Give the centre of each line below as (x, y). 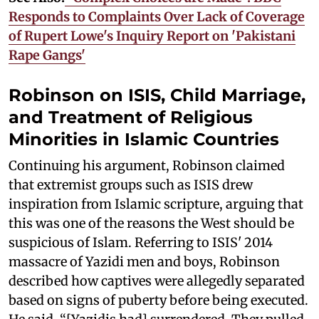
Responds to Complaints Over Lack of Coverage (157, 16)
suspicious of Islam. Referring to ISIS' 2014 (141, 242)
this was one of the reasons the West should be (151, 223)
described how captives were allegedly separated (157, 281)
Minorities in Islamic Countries (144, 139)
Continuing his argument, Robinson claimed (147, 165)
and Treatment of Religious (131, 117)
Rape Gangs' (47, 55)
